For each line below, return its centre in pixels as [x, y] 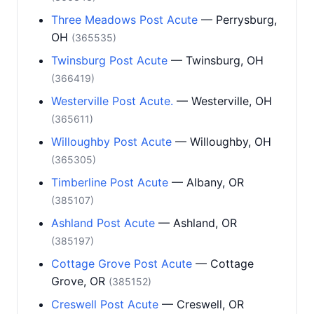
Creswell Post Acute [105, 304]
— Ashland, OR [196, 223]
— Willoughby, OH [221, 142]
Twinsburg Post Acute [109, 60]
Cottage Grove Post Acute [122, 264]
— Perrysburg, [237, 20]
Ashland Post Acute [103, 223]
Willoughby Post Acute [111, 142]
